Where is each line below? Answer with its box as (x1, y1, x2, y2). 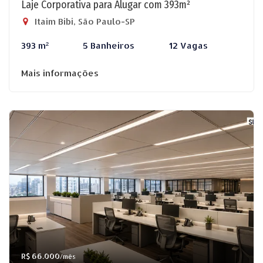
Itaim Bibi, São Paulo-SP (32, 16, 135, 27)
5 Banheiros (83, 40, 135, 51)
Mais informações (21, 68, 99, 79)
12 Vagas (168, 40, 208, 51)
